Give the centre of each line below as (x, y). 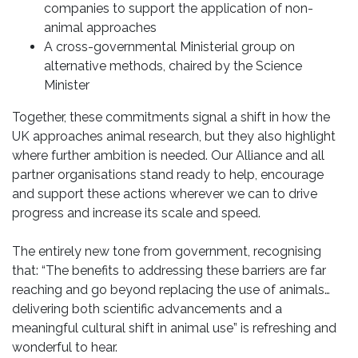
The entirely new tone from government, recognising (167, 252)
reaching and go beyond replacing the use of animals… (171, 290)
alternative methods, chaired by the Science (173, 66)
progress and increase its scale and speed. (136, 213)
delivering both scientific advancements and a (147, 309)
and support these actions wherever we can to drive (165, 194)
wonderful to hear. (65, 348)
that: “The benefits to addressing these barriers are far (169, 271)
